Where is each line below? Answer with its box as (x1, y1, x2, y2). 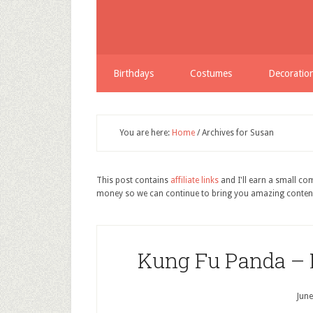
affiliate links (170, 175, 219, 185)
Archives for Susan (200, 128, 274, 138)
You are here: (119, 128, 172, 138)
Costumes (190, 68, 232, 79)
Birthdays (113, 68, 154, 79)
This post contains (96, 175, 170, 185)
